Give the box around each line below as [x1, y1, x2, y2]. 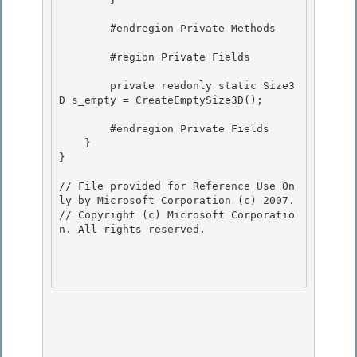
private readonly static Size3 [59, 80, 110, 92]
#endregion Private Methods [59, 22, 110, 35]
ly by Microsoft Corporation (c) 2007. [59, 194, 295, 207]
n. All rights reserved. [59, 223, 206, 236]
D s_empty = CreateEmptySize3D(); [59, 94, 269, 107]
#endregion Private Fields [59, 123, 110, 135]
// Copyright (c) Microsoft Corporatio [59, 209, 295, 222]
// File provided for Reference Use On [59, 180, 295, 193]
